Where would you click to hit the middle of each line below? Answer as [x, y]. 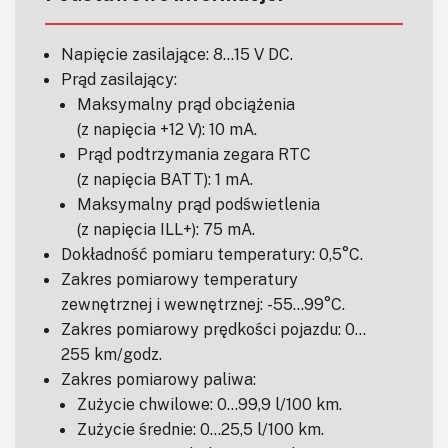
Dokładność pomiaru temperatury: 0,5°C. [212, 253]
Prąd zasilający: [119, 78]
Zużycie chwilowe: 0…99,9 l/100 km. [209, 403]
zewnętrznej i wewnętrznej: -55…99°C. [203, 303]
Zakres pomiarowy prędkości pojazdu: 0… [213, 328]
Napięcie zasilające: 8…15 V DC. [177, 53]
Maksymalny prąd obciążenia [186, 103]
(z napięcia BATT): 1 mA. [165, 178]
